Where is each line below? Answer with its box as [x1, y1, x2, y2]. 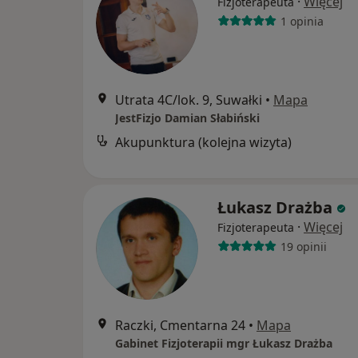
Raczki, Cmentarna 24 [115, 316, 245, 334]
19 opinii [280, 238, 327, 254]
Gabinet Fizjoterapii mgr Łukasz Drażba [115, 336, 332, 351]
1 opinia [280, 13, 324, 29]
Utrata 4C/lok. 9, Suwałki [115, 91, 262, 109]
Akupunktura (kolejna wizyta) [115, 133, 292, 151]
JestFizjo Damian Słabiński [115, 110, 260, 125]
